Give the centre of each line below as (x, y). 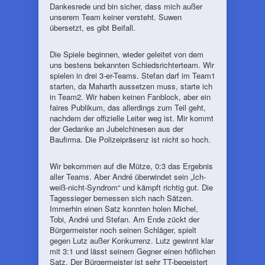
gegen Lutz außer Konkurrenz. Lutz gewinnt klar (132, 240)
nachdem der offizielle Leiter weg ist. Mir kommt (132, 118)
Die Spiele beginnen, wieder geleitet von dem (127, 54)
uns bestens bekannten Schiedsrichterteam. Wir (132, 65)
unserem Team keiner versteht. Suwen (116, 17)
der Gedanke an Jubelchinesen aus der (117, 129)
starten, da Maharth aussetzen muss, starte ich (131, 86)
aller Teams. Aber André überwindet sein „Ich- (128, 177)
